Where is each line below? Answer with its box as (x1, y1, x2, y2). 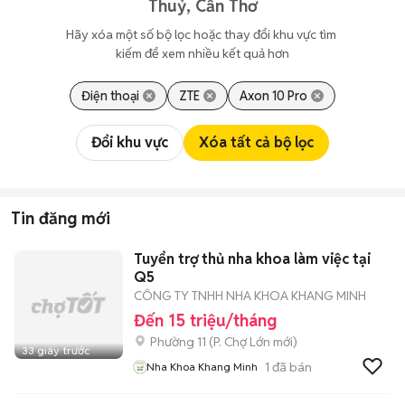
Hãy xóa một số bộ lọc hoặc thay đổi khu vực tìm (66, 26, 339, 42)
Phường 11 (150, 334, 206, 350)
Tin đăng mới (11, 208, 110, 229)
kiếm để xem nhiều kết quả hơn (116, 45, 289, 61)
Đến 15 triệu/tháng (134, 310, 277, 331)
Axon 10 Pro (240, 88, 307, 104)
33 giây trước (22, 344, 89, 357)
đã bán (269, 358, 312, 375)
